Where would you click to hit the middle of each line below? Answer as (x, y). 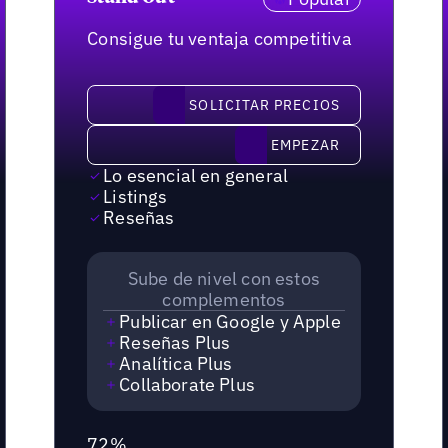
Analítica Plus (176, 364)
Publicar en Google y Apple (230, 322)
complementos (224, 300)
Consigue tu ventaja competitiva (219, 39)
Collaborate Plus (187, 385)
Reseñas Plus (175, 343)
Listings (135, 197)
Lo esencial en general (196, 176)
